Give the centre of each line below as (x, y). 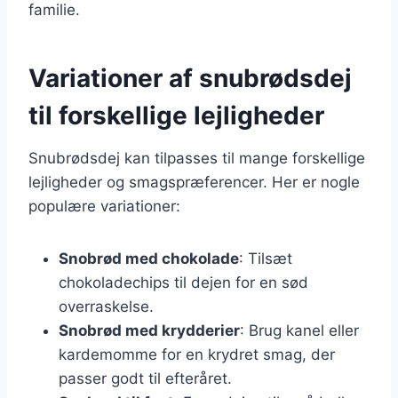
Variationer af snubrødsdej (190, 78)
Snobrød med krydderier (149, 330)
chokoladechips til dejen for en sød (183, 282)
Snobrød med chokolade (149, 258)
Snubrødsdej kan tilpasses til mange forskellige (197, 158)
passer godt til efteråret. (145, 378)
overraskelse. (106, 306)
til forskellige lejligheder (176, 115)
